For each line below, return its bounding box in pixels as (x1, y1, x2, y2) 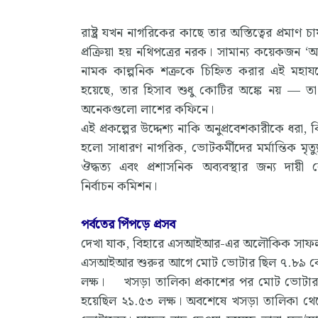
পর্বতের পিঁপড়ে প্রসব (81, 214, 175, 235)
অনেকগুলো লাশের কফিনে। (81, 99, 214, 120)
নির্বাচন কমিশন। (81, 175, 160, 197)
